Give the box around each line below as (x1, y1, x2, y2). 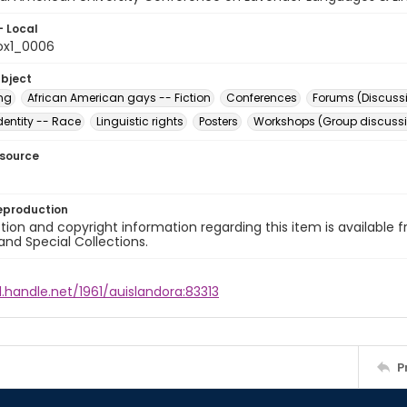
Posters (199, 114, 238, 129)
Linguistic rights (96, 114, 184, 129)
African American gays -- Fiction (27, 90, 211, 105)
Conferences (226, 90, 297, 105)
